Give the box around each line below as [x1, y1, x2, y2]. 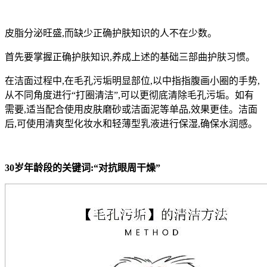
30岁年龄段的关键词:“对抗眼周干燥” [5, 163, 160, 173]
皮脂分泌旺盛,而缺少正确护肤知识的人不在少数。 [5, 28, 217, 39]
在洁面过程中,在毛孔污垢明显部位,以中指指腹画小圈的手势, [5, 76, 260, 86]
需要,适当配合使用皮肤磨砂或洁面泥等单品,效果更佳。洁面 [5, 104, 257, 115]
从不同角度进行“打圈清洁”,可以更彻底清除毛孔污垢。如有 [5, 90, 254, 101]
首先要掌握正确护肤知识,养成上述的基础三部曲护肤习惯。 [5, 52, 255, 63]
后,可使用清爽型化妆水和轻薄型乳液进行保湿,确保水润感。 [5, 119, 257, 129]
